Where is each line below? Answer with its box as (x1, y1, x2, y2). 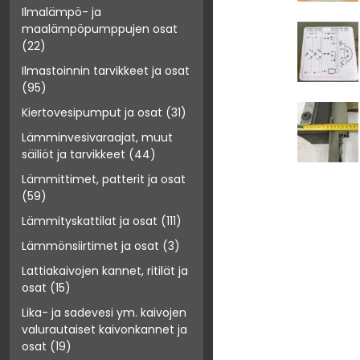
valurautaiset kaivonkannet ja (22, 321, 187, 338)
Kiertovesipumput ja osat (22, 104, 162, 121)
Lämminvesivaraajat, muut (22, 129, 173, 146)
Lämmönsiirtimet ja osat (22, 238, 159, 255)
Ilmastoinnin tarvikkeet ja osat (22, 63, 190, 80)
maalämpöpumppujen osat (22, 21, 178, 38)
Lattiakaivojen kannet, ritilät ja (22, 263, 188, 280)
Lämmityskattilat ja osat (22, 213, 157, 230)
